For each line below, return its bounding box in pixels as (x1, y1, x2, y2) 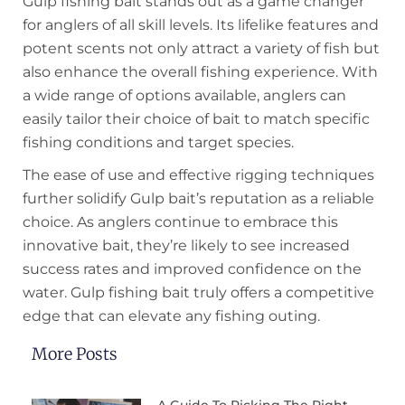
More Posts (32, 343, 118, 364)
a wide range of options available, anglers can (23, 86, 346, 104)
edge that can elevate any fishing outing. (23, 306, 320, 325)
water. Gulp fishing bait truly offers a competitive (23, 283, 374, 301)
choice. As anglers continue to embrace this (23, 212, 338, 231)
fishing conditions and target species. (23, 133, 294, 151)
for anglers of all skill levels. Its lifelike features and (23, 15, 379, 33)
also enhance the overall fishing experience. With (23, 62, 378, 80)
